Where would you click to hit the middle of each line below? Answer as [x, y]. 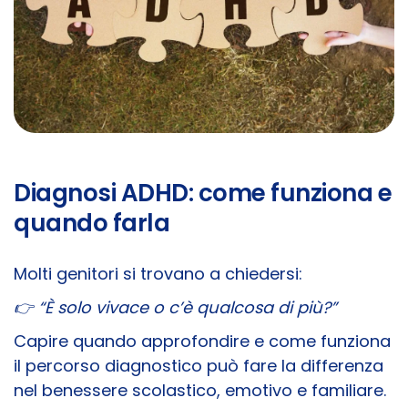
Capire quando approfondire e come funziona [202, 342]
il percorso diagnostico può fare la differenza [199, 366]
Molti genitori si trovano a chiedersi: [158, 274]
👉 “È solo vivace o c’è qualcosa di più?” [175, 308]
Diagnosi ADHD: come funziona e [203, 194]
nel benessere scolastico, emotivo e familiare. [200, 391]
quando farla [92, 224]
